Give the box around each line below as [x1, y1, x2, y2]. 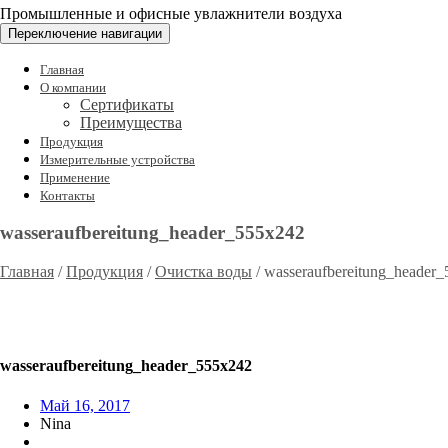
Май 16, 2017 [40, 396, 130, 414]
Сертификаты [80, 95, 174, 113]
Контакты [40, 187, 95, 203]
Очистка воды [155, 263, 252, 281]
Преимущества [80, 113, 182, 131]
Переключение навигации [8, 25, 162, 41]
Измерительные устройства [40, 151, 195, 167]
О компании [40, 79, 106, 95]
